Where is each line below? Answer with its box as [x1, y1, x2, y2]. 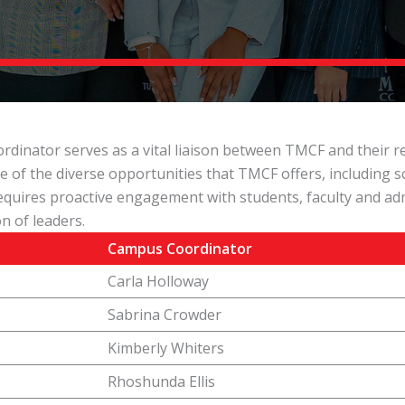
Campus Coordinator [108, 239, 252, 259]
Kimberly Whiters [108, 338, 224, 358]
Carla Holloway [108, 271, 209, 291]
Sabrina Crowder [108, 305, 221, 325]
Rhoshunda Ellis [108, 372, 215, 391]
